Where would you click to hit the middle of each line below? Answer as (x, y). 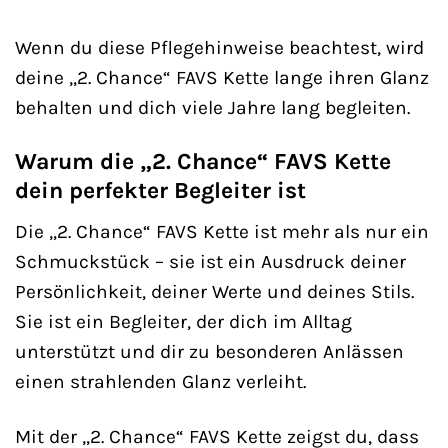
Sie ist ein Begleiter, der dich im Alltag (183, 321)
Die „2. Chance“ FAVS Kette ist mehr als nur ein (222, 231)
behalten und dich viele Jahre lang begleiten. (212, 107)
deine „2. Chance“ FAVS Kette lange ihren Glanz (222, 77)
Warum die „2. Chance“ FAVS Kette (203, 162)
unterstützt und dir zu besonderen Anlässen (209, 351)
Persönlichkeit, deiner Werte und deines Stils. (214, 291)
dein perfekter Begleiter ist (160, 191)
